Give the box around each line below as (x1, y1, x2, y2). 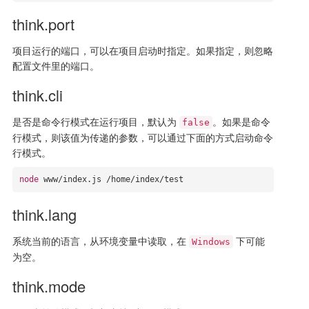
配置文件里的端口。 (12, 59, 99, 72)
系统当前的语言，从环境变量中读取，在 (12, 234, 189, 248)
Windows (191, 237, 230, 247)
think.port (12, 13, 74, 34)
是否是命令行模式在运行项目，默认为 (12, 114, 179, 128)
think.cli (12, 84, 63, 106)
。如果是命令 (212, 114, 270, 128)
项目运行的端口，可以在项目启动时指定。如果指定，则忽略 (12, 43, 273, 57)
